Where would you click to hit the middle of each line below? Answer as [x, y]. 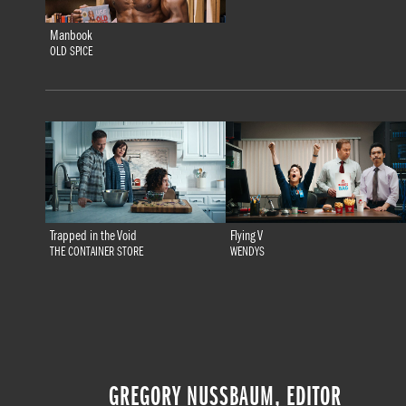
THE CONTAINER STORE [96, 251]
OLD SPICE [71, 51]
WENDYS [247, 251]
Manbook [71, 35]
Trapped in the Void [93, 235]
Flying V [246, 235]
